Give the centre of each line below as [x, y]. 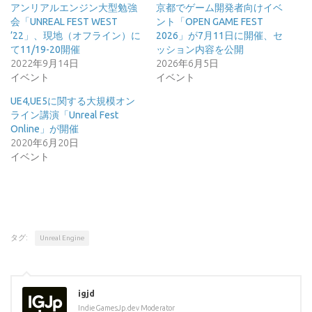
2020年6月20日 [45, 143]
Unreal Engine [62, 238]
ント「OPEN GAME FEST [210, 22]
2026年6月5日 [187, 64]
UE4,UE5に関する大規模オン [73, 101]
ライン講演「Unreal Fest [64, 115]
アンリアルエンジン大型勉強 [74, 8]
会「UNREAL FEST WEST [64, 22]
